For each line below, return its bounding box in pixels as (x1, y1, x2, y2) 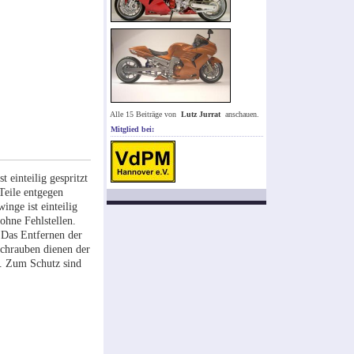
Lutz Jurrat (181, 110, 220, 119)
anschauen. (223, 110, 259, 119)
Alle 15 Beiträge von (110, 110, 179, 119)
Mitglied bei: (111, 125, 154, 134)
